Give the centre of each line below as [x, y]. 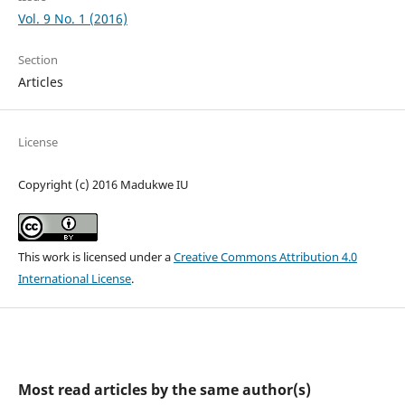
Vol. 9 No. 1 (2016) [72, 18]
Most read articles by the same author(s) [164, 390]
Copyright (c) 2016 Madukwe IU [103, 185]
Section [38, 59]
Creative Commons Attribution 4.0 [265, 257]
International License [74, 279]
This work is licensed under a [95, 257]
